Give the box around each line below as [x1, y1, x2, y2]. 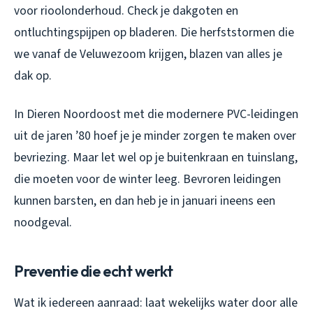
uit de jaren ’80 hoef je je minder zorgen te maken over [14, 127, 296, 145]
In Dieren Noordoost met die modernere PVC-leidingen [14, 105, 298, 124]
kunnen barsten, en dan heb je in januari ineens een [14, 192, 275, 210]
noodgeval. [14, 214, 72, 232]
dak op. [14, 67, 52, 85]
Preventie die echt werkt [14, 261, 173, 282]
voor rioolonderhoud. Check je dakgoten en [14, 2, 238, 20]
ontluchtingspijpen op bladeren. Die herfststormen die [14, 24, 294, 42]
